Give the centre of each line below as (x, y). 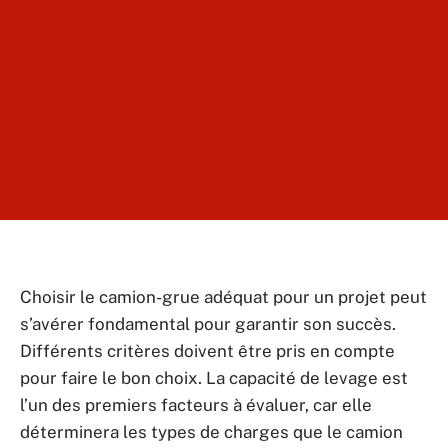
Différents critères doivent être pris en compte (207, 351)
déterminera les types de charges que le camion (211, 432)
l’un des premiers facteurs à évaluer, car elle (196, 405)
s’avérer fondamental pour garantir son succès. (208, 324)
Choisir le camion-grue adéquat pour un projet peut (223, 297)
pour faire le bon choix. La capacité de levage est (214, 378)
